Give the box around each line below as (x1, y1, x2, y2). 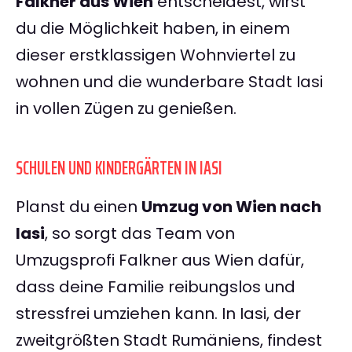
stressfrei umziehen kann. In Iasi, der (16, 302, 301, 325)
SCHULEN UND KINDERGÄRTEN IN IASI (16, 153, 222, 184)
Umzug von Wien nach (141, 196, 321, 218)
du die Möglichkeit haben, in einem (16, 17, 290, 40)
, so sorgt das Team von (45, 222, 235, 245)
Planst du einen (16, 196, 141, 218)
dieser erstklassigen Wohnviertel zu (16, 44, 295, 67)
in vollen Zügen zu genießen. (16, 97, 236, 120)
